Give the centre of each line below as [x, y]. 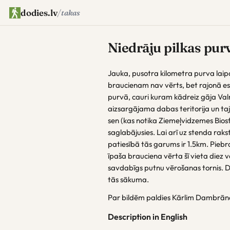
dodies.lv [39, 13]
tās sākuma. [128, 179]
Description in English [148, 217]
